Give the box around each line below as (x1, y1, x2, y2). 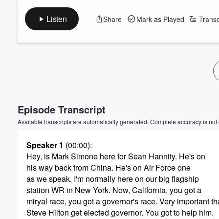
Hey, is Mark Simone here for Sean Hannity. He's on (26, 151, 205, 162)
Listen (46, 13, 67, 24)
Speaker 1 (26, 139, 64, 151)
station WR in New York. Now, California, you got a (26, 184, 201, 196)
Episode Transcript (18, 102, 106, 116)
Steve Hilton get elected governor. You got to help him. (26, 207, 214, 218)
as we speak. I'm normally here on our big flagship (26, 173, 199, 184)
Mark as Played (136, 14, 184, 24)
